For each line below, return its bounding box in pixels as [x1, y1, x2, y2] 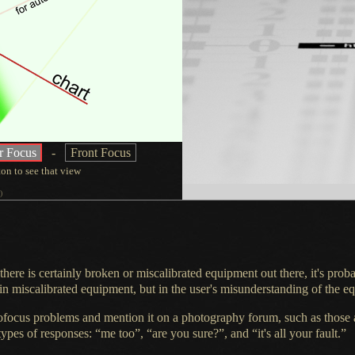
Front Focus [71, 146, 131, 160]
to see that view [11, 165, 81, 177]
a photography [173, 311, 245, 325]
